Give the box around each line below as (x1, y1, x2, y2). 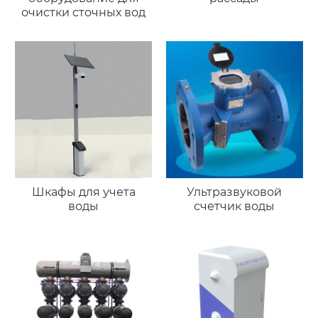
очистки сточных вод (21, 5, 146, 19)
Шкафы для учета (31, 185, 136, 199)
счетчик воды (194, 199, 275, 213)
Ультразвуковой (187, 185, 283, 199)
